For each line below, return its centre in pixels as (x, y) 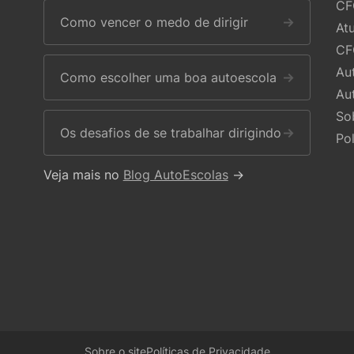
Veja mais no (83, 175)
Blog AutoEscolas (175, 175)
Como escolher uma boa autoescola (168, 77)
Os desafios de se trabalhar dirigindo (170, 133)
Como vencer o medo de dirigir (154, 22)
